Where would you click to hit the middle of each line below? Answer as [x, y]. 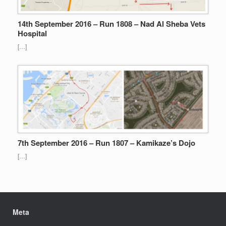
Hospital [32, 33]
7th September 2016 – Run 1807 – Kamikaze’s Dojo [106, 143]
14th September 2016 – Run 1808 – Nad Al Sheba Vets [111, 23]
